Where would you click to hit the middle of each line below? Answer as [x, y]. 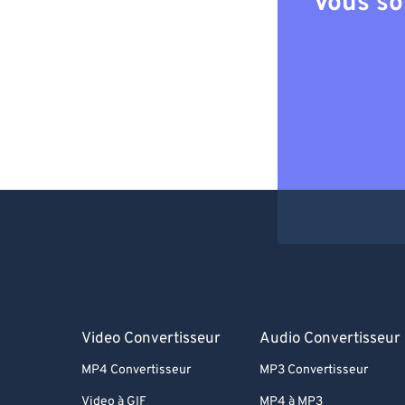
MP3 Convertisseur [314, 371]
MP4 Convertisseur [136, 371]
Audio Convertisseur [330, 339]
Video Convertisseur [151, 339]
